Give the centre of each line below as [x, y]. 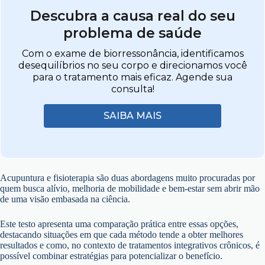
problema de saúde [132, 33]
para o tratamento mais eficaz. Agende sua [132, 77]
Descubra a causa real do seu [132, 16]
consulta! [132, 89]
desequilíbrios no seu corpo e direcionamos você [132, 65]
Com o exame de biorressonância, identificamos [132, 53]
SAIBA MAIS [132, 115]
